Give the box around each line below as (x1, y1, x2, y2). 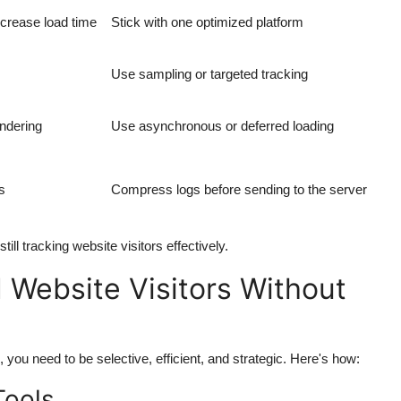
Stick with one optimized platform (111, 14, 303, 30)
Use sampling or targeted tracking (111, 66, 308, 82)
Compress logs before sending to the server (111, 182, 367, 198)
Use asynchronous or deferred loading (111, 118, 334, 134)
